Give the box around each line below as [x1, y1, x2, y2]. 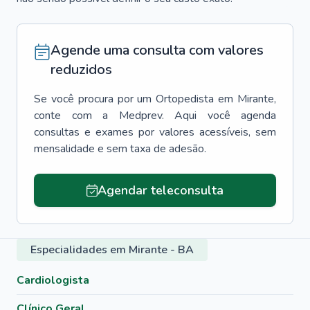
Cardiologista [17, 273, 89, 288]
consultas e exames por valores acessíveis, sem [34, 125, 276, 140]
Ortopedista [156, 91, 215, 107]
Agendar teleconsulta [97, 182, 224, 199]
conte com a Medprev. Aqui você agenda [34, 108, 276, 123]
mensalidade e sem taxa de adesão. [34, 141, 206, 156]
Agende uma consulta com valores [51, 41, 264, 60]
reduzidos [51, 60, 112, 79]
